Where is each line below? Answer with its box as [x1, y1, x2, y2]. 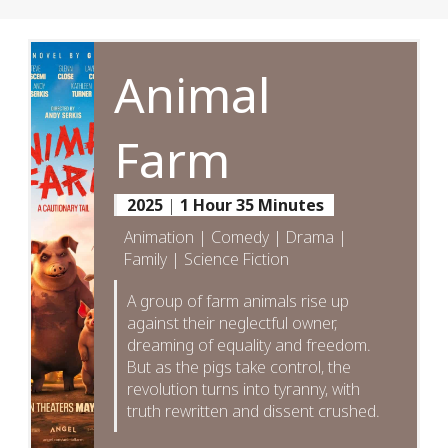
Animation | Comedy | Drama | [124, 226, 348, 248]
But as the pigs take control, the [127, 356, 352, 378]
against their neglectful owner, [127, 312, 338, 334]
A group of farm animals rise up [127, 290, 350, 312]
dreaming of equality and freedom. [127, 334, 372, 356]
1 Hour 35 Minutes [176, 194, 325, 216]
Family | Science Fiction [124, 248, 290, 270]
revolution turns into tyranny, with [127, 378, 361, 400]
